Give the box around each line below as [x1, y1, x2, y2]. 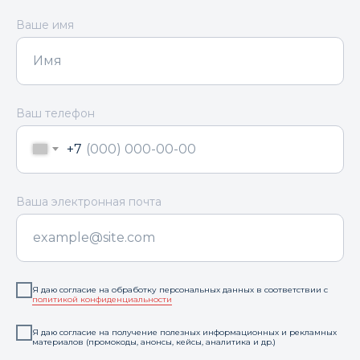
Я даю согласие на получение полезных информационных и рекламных [32, 326, 337, 337]
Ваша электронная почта [16, 194, 162, 209]
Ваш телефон [16, 105, 95, 121]
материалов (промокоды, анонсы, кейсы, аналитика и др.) [32, 336, 276, 347]
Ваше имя [16, 17, 74, 32]
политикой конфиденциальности [32, 293, 172, 305]
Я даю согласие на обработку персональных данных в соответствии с [32, 284, 328, 295]
